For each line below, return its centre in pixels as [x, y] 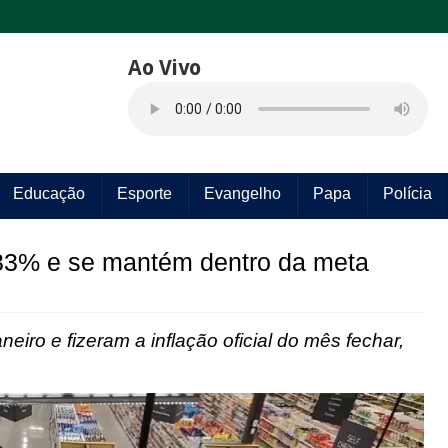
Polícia [407, 193]
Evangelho [242, 193]
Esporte [144, 193]
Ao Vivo [164, 67]
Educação [48, 193]
